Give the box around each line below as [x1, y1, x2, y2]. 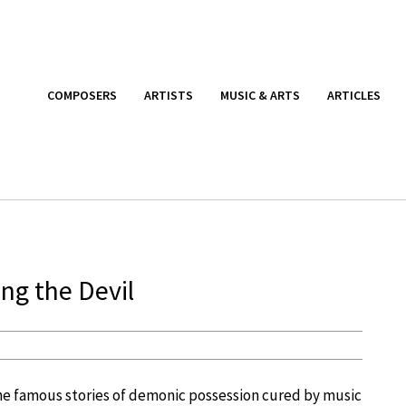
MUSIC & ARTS [220, 86, 300, 103]
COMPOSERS [47, 86, 117, 103]
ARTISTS [144, 86, 193, 103]
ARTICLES [327, 86, 381, 103]
